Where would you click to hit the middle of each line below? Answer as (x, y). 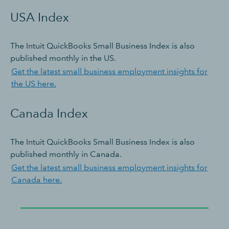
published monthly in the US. (63, 58)
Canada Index (49, 113)
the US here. (34, 83)
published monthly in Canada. (66, 154)
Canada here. (37, 179)
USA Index (40, 17)
